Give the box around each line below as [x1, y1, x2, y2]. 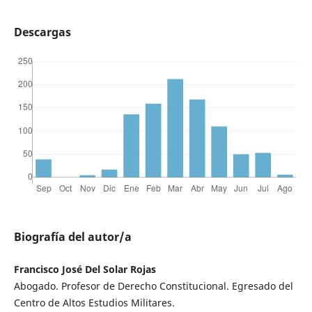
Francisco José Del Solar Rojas [13, 263, 156, 276]
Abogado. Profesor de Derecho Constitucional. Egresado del [13, 279, 293, 293]
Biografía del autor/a [13, 229, 132, 245]
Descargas [13, 24, 71, 40]
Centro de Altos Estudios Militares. [13, 296, 175, 310]
